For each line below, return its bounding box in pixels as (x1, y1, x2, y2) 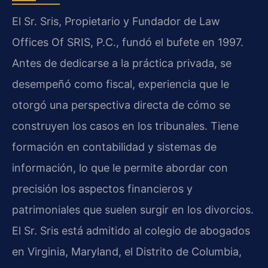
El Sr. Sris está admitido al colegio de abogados (12, 224, 250, 237)
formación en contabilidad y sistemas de (12, 141, 217, 154)
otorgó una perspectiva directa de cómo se (12, 99, 230, 112)
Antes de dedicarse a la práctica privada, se (12, 57, 232, 70)
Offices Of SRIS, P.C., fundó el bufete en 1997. (12, 36, 243, 49)
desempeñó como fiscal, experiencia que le (12, 78, 229, 91)
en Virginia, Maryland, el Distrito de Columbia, (12, 245, 242, 258)
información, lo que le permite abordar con (12, 162, 228, 175)
